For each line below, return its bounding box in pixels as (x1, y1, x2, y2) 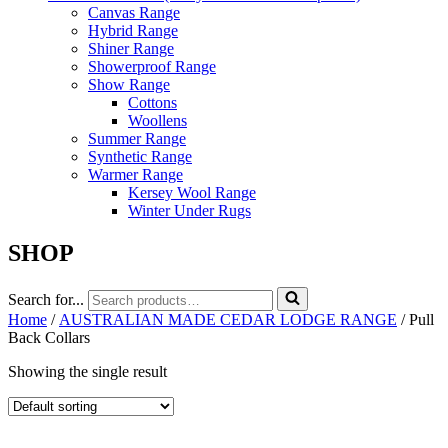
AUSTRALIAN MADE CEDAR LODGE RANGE (59, 310, 397, 328)
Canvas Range (88, 3, 180, 21)
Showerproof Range (88, 57, 216, 75)
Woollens (128, 111, 187, 129)
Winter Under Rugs (128, 201, 251, 219)
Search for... (8, 290, 84, 308)
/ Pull (397, 310, 434, 328)
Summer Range (88, 129, 186, 147)
